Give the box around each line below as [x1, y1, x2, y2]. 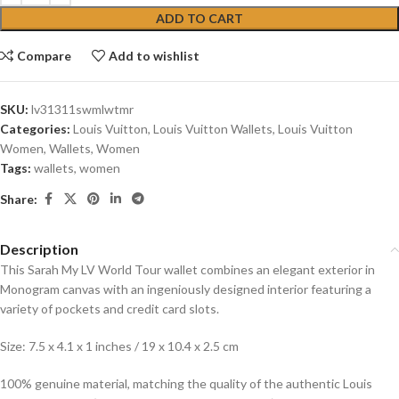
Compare [17, 48, 72, 64]
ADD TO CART [156, 11, 243, 27]
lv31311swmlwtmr [31, 102, 134, 118]
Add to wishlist [109, 48, 200, 64]
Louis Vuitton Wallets [153, 121, 273, 137]
